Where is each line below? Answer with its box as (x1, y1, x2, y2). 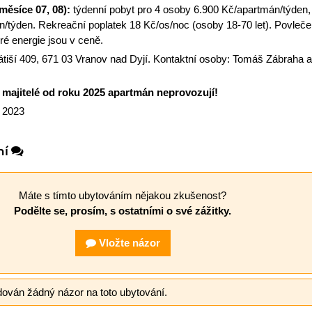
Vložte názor (95, 237, 160, 249)
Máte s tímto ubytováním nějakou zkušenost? (19, 189, 226, 202)
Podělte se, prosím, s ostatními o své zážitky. (14, 205, 231, 217)
